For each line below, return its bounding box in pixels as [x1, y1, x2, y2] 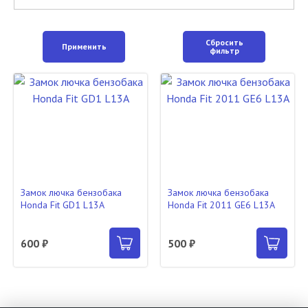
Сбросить [205, 37, 243, 48]
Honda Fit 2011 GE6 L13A [168, 199, 275, 212]
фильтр [209, 45, 239, 56]
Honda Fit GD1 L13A [21, 199, 104, 212]
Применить [61, 41, 107, 52]
